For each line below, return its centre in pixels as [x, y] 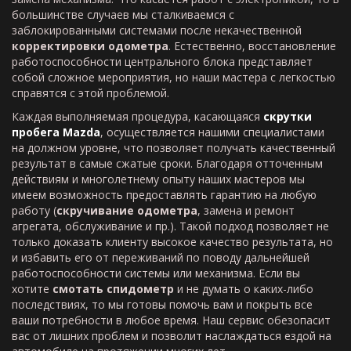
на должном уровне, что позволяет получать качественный [174, 148]
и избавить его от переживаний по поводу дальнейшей [161, 257]
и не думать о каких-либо [244, 289]
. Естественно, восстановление [252, 46]
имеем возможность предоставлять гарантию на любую [164, 195]
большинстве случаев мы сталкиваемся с [123, 14]
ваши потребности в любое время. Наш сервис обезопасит [171, 320]
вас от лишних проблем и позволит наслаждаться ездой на [172, 336]
